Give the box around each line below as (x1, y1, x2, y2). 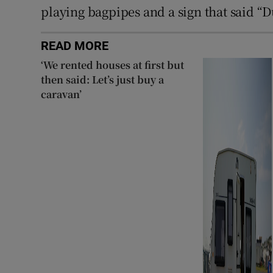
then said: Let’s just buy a (41, 72, 165, 87)
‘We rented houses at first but (41, 57, 185, 72)
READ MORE (41, 39, 109, 52)
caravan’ (41, 87, 82, 101)
